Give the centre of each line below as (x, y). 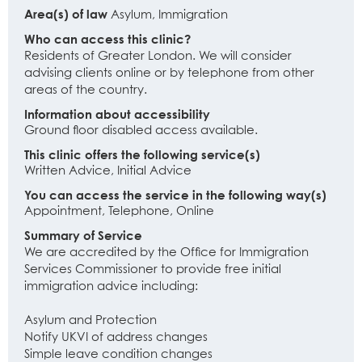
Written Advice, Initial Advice (108, 171)
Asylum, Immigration (169, 15)
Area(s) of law (66, 14)
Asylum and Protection (90, 320)
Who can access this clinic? (107, 39)
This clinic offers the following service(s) (142, 154)
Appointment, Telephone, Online (119, 211)
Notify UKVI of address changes (116, 337)
